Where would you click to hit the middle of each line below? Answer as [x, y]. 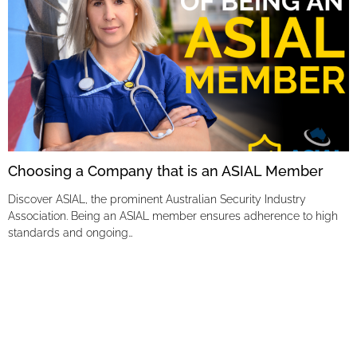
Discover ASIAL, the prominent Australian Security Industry [157, 199]
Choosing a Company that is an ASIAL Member [166, 171]
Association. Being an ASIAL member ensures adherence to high [173, 216]
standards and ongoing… [71, 233]
